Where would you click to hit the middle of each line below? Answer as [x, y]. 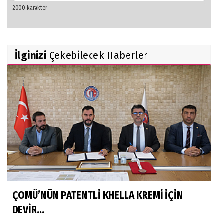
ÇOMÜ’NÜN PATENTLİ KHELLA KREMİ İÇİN [98, 195]
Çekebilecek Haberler [97, 55]
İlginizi [31, 55]
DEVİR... [28, 209]
